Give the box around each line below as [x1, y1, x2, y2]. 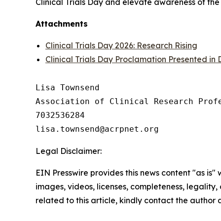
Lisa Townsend [36, 83, 100, 92]
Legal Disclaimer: [36, 146, 102, 156]
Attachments [36, 19, 88, 29]
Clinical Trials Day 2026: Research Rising [45, 40, 197, 50]
